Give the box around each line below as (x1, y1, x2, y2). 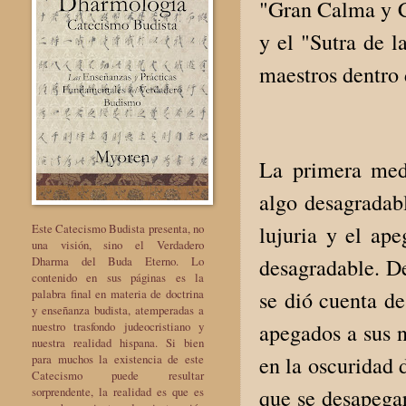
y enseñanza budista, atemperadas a (32, 301, 204, 318)
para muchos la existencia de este (32, 350, 204, 367)
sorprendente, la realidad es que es (32, 382, 204, 400)
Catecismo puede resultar (32, 366, 204, 383)
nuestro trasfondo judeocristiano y (32, 317, 204, 334)
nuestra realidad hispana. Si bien (32, 333, 204, 351)
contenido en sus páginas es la (32, 268, 204, 285)
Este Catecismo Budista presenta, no (32, 219, 204, 237)
